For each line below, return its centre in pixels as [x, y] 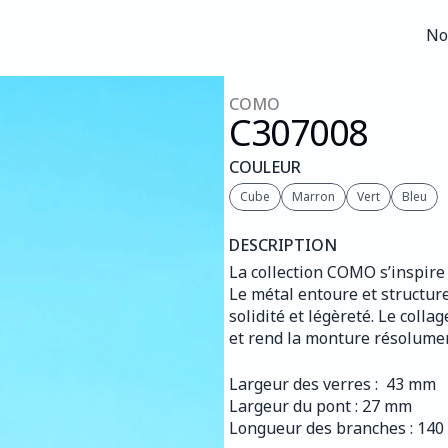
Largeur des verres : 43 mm [332, 384]
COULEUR [265, 167]
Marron [313, 196]
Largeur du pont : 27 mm [320, 406]
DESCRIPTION [283, 245]
